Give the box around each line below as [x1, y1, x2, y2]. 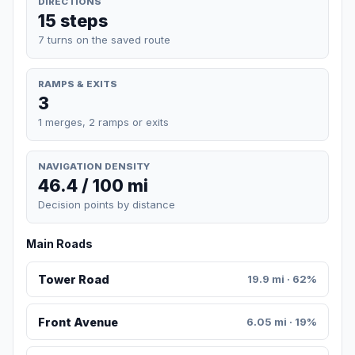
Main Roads [26, 237, 93, 251]
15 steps [38, 10, 108, 31]
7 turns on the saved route [38, 32, 170, 46]
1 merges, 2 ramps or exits [38, 115, 169, 128]
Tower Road [37, 273, 109, 287]
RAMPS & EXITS [38, 78, 117, 90]
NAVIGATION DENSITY [38, 160, 150, 172]
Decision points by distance [38, 198, 175, 212]
